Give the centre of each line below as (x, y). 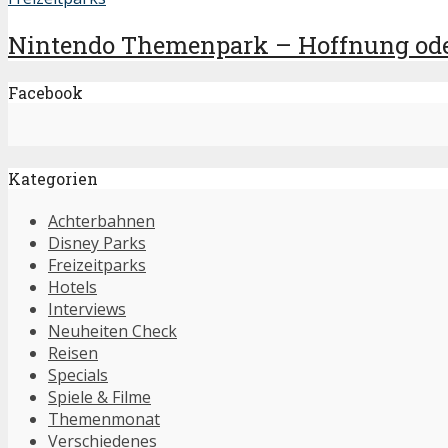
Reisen (73, 352)
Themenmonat (104, 418)
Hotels (72, 286)
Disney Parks (97, 242)
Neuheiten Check (112, 330)
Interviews (87, 308)
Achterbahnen (101, 220)
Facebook (45, 93)
